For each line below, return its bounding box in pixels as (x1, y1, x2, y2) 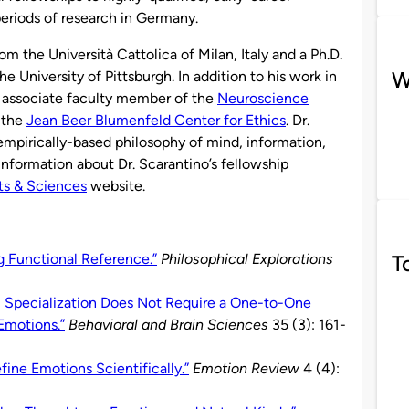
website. (87, 176, 145, 194)
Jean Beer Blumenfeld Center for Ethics (26, 110, 286, 129)
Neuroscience (217, 89, 309, 107)
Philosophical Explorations (161, 249, 333, 267)
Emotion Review (193, 359, 299, 377)
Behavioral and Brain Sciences (68, 315, 268, 333)
